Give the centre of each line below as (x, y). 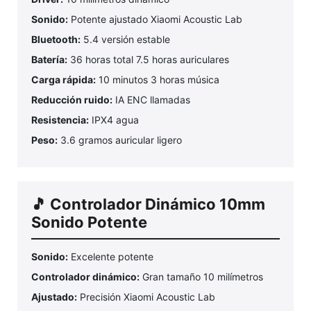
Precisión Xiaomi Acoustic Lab (146, 297)
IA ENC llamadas (151, 100)
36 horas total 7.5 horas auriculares (148, 60)
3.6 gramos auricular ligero (120, 140)
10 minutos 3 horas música (158, 80)
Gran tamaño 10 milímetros (201, 277)
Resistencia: (60, 120)
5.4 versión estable (125, 40)
